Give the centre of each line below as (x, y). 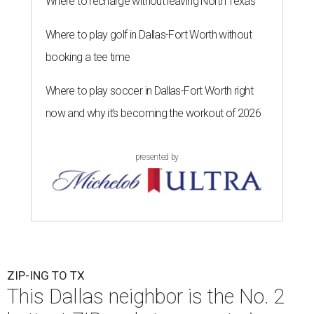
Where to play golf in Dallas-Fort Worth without (149, 35)
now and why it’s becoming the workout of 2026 (153, 114)
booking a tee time (88, 57)
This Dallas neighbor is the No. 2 (146, 297)
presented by (157, 157)
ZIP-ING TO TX (46, 276)
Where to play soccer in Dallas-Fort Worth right (149, 91)
